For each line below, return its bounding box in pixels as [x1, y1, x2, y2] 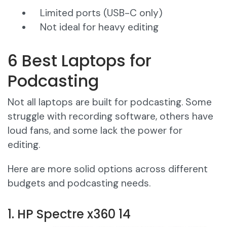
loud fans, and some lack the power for [8, 124, 182, 137]
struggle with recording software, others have [8, 110, 213, 123]
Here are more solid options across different [8, 163, 208, 176]
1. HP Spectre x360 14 [8, 206, 131, 223]
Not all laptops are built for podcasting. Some [8, 96, 212, 109]
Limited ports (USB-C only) [40, 7, 163, 20]
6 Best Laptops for [8, 49, 152, 72]
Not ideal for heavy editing [40, 21, 159, 34]
